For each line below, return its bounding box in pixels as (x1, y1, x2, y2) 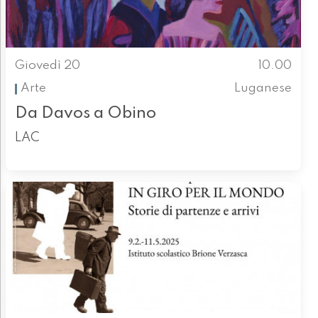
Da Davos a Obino (14, 104, 156, 121)
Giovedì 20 (14, 59, 80, 72)
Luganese (234, 82, 292, 95)
